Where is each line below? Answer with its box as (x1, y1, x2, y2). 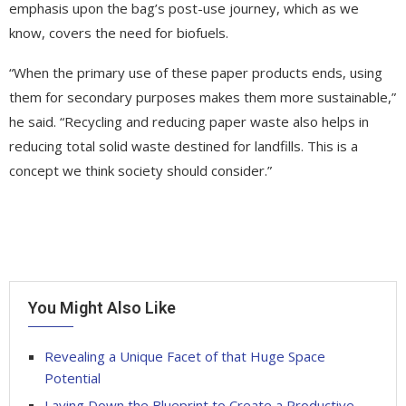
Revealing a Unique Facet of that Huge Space (44, 346, 325, 365)
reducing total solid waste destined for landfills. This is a (9, 136, 358, 155)
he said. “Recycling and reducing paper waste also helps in (9, 111, 369, 130)
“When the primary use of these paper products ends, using (9, 63, 382, 82)
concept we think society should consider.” (9, 160, 272, 179)
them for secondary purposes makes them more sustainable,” (9, 87, 396, 106)
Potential (44, 368, 101, 387)
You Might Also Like (28, 297, 176, 317)
